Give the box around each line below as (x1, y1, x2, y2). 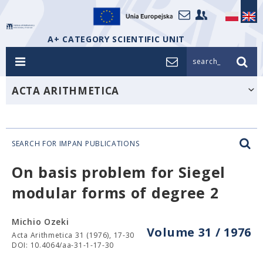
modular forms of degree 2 (12, 183, 219, 203)
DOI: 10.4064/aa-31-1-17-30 (12, 240, 114, 250)
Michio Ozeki (12, 216, 69, 227)
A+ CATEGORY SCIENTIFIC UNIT (48, 33, 185, 45)
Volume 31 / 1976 (146, 224, 251, 240)
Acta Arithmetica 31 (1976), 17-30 (12, 230, 135, 240)
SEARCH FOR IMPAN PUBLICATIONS (12, 139, 140, 149)
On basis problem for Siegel (12, 162, 225, 182)
